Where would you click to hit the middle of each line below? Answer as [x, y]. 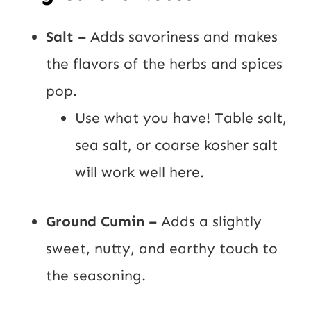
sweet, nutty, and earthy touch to [162, 248]
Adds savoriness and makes [184, 36]
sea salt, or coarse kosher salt [176, 145]
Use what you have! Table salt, [181, 118]
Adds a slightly [211, 221]
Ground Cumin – [103, 221]
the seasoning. [100, 275]
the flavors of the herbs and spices [164, 64]
